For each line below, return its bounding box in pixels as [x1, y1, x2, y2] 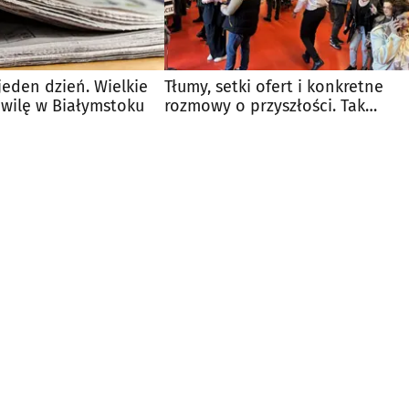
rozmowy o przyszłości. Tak [164, 95, 365, 116]
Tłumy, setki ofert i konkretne [164, 76, 383, 97]
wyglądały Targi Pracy [164, 114, 324, 135]
